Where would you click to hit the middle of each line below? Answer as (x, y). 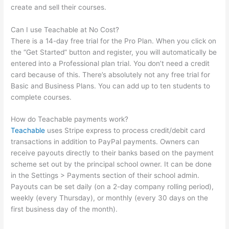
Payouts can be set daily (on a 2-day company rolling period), (112, 187)
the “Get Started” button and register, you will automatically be (114, 52)
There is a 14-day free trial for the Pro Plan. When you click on (114, 41)
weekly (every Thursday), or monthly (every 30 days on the (110, 198)
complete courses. (41, 97)
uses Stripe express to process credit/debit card (125, 131)
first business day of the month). (64, 209)
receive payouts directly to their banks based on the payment (112, 153)
